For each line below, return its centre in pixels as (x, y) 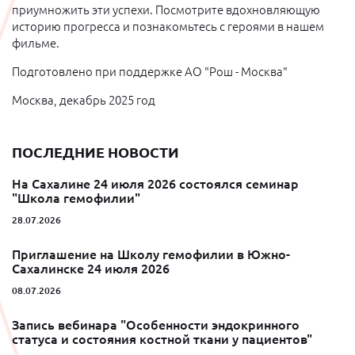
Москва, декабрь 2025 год (84, 100)
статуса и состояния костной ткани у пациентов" (162, 339)
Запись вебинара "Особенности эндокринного (156, 325)
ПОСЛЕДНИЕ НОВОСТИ (95, 152)
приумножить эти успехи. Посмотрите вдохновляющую (166, 10)
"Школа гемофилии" (76, 198)
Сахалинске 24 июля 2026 (91, 269)
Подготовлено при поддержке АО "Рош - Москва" (150, 72)
